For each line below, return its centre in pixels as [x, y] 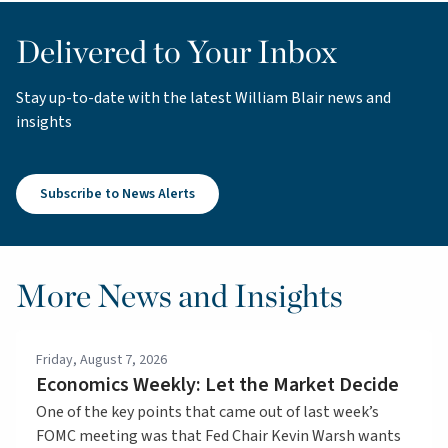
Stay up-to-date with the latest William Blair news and [203, 97]
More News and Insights [179, 295]
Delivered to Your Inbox [176, 51]
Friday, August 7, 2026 [101, 359]
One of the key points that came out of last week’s [207, 411]
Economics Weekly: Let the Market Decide [217, 384]
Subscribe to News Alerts [117, 193]
